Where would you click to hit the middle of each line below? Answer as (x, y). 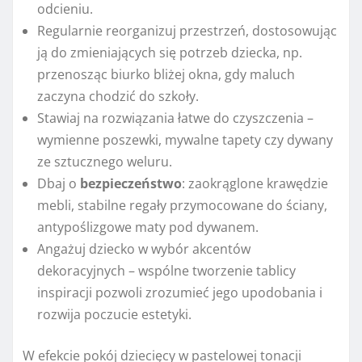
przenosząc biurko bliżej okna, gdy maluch (166, 75)
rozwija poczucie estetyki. (114, 315)
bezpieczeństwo (131, 184)
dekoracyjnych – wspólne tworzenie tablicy (166, 271)
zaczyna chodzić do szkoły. (118, 97)
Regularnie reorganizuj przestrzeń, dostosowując (187, 31)
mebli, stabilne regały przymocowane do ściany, (182, 206)
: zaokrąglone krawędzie (255, 184)
